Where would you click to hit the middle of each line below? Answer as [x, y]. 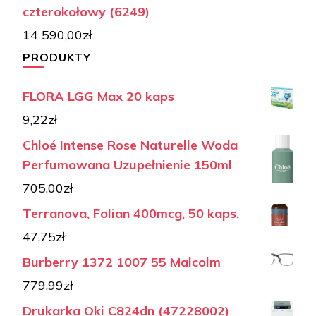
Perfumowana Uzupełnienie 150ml [127, 164]
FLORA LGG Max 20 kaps [98, 96]
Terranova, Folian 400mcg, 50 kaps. [131, 213]
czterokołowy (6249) [86, 11]
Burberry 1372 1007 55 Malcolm [122, 262]
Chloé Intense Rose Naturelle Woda [130, 145]
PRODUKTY [57, 57]
